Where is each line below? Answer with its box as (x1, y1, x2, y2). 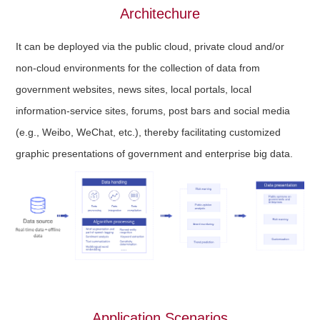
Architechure (120, 6, 200, 22)
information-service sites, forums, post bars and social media (16, 105, 291, 117)
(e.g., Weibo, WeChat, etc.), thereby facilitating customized (16, 126, 281, 139)
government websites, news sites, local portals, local (16, 84, 252, 96)
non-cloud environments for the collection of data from (16, 62, 261, 74)
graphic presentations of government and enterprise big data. (16, 148, 294, 160)
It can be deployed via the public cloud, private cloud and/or (16, 41, 285, 53)
